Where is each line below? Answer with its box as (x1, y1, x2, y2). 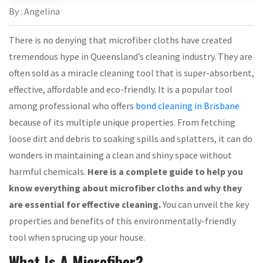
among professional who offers (9, 100, 136, 112)
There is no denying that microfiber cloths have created (9, 34, 232, 46)
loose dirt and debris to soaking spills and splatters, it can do (9, 133, 252, 144)
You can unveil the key (161, 198, 249, 210)
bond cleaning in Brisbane (136, 100, 240, 112)
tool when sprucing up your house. (9, 231, 145, 243)
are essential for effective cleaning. (9, 198, 161, 210)
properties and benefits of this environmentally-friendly (9, 215, 236, 227)
